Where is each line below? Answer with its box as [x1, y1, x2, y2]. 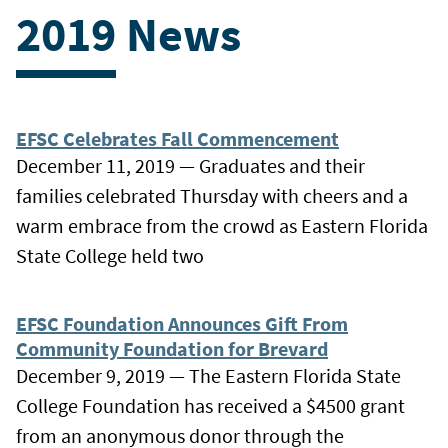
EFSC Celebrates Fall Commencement [16, 125, 339, 151]
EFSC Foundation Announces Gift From [16, 310, 348, 336]
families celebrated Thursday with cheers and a [16, 182, 408, 208]
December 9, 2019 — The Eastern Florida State [16, 362, 401, 388]
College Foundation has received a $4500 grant [16, 392, 405, 418]
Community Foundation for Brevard [16, 335, 328, 361]
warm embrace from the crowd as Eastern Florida [16, 212, 428, 238]
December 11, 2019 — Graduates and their [16, 152, 365, 178]
